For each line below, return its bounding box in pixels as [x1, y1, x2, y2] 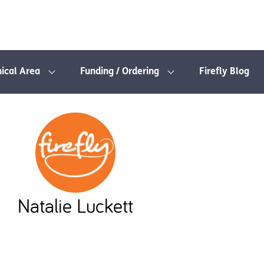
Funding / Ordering [80, 67, 159, 77]
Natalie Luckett [18, 193, 133, 218]
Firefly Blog [199, 67, 249, 77]
